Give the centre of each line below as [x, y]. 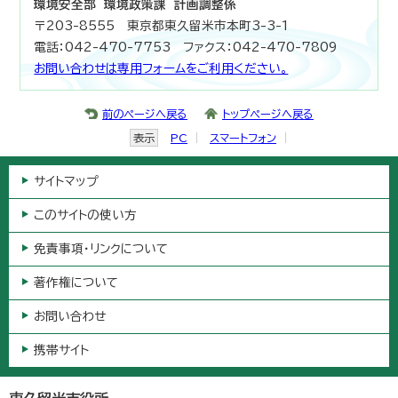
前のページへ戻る [145, 114]
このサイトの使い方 [85, 215]
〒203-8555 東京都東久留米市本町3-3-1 [162, 26]
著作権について [76, 283]
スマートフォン [243, 138]
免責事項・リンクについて [101, 249]
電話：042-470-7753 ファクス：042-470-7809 [186, 47]
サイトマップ [66, 181]
